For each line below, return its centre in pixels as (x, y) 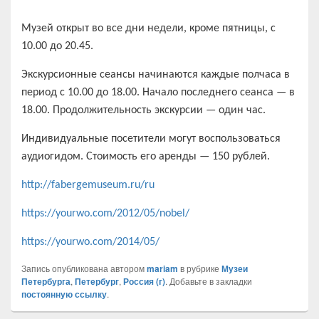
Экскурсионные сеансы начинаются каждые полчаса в (156, 74)
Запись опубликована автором (84, 268)
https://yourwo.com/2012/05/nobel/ (105, 213)
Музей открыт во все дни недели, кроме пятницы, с (148, 28)
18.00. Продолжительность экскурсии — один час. (143, 110)
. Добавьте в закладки (209, 281)
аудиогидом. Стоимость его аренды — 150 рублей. (147, 156)
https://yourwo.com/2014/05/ (90, 242)
